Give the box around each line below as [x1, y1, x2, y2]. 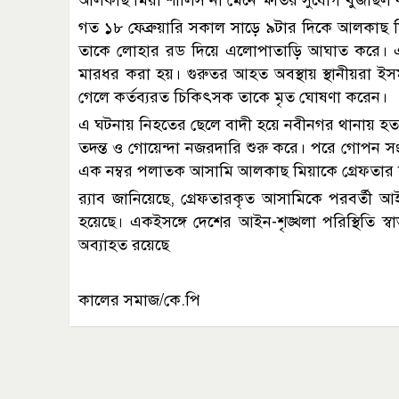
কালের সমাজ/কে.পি [78, 290, 200, 311]
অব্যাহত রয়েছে [78, 235, 169, 256]
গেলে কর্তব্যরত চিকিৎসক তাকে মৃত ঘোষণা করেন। [78, 87, 387, 108]
